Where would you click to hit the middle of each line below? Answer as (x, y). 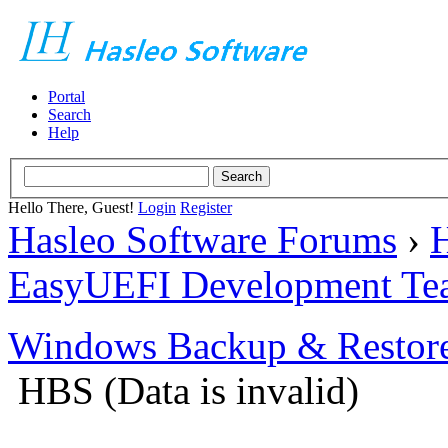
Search (69, 114)
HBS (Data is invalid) (188, 390)
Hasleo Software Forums (202, 239)
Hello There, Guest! (73, 207)
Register (206, 207)
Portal (66, 96)
